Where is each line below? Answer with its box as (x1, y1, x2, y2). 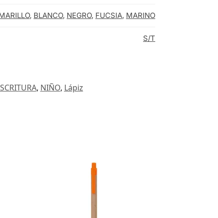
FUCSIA (95, 11, 122, 20)
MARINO (126, 11, 155, 20)
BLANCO (34, 11, 63, 20)
